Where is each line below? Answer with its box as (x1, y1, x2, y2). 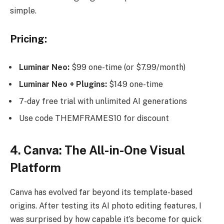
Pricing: (10, 32, 47, 45)
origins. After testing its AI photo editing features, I (10, 200, 201, 210)
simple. (10, 6, 36, 16)
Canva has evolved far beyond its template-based (10, 187, 192, 197)
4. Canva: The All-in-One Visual (10, 142, 185, 157)
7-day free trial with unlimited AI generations (19, 96, 187, 106)
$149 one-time (107, 79, 163, 89)
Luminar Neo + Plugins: (19, 79, 107, 89)
